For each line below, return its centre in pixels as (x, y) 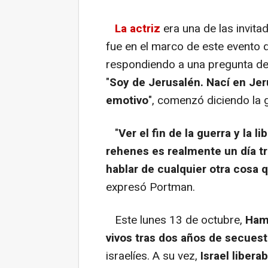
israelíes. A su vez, (153, 256)
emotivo (127, 100)
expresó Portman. (150, 187)
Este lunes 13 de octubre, (176, 220)
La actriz (139, 28)
